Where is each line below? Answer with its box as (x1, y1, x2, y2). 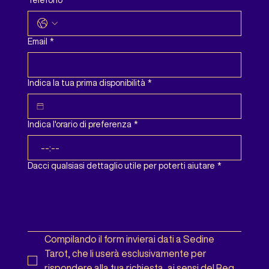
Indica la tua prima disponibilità (27, 78, 145, 87)
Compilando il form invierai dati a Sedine (44, 234, 214, 244)
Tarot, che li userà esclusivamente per (44, 248, 207, 258)
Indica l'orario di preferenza (27, 119, 131, 128)
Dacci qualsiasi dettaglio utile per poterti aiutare (27, 161, 215, 170)
